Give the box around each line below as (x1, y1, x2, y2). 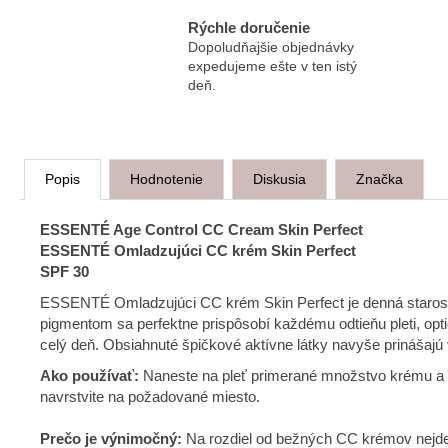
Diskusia (253, 170, 306, 187)
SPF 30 (40, 262, 89, 280)
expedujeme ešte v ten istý (188, 58, 357, 75)
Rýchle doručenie (188, 19, 310, 37)
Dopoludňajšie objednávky (188, 39, 354, 56)
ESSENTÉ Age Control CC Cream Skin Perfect (40, 220, 363, 238)
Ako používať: (40, 366, 143, 384)
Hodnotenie (130, 170, 203, 187)
